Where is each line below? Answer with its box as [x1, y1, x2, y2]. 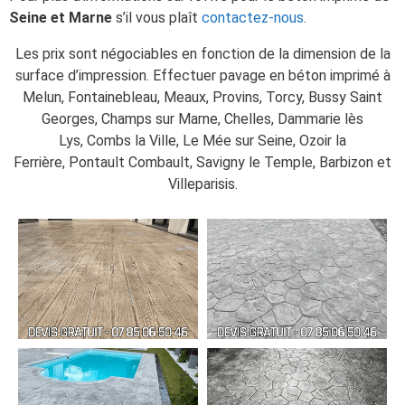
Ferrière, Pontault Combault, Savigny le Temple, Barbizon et [14, 154, 391, 172]
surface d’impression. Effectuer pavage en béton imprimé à [14, 67, 391, 85]
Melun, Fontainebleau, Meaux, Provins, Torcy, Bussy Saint [23, 89, 382, 107]
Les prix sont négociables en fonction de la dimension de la [14, 45, 391, 63]
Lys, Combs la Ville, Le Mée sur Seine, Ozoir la [59, 132, 346, 150]
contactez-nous [202, 9, 304, 27]
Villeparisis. [167, 175, 238, 193]
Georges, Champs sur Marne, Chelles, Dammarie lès [42, 110, 363, 128]
